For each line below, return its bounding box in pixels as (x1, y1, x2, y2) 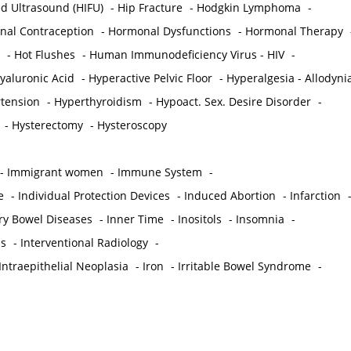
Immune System (117, 165, 202, 180)
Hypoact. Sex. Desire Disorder (155, 94, 311, 110)
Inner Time (106, 212, 164, 227)
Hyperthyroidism (53, 94, 142, 110)
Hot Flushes (13, 47, 75, 63)
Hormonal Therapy (244, 24, 343, 39)
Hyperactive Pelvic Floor (88, 71, 212, 86)
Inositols (177, 212, 222, 227)
